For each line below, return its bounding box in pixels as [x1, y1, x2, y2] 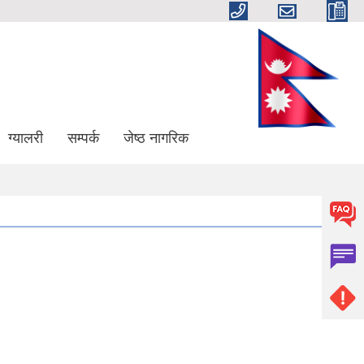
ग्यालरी [8, 129, 43, 146]
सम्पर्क [67, 129, 99, 146]
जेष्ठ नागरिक [123, 129, 188, 146]
